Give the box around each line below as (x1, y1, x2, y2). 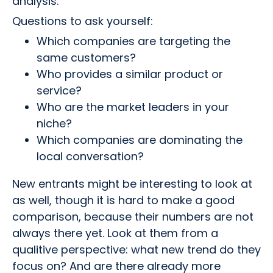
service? (37, 83, 82, 98)
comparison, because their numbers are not (12, 209, 253, 224)
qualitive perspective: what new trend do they (12, 242, 261, 257)
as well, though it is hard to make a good (12, 193, 235, 208)
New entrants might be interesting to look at (12, 176, 252, 191)
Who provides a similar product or (37, 66, 223, 82)
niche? (37, 116, 72, 131)
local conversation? (37, 149, 144, 164)
